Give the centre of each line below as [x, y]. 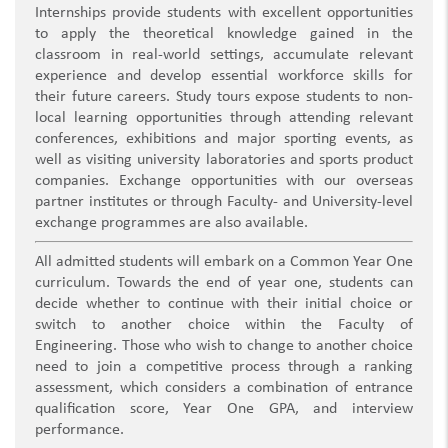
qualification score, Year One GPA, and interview [224, 409]
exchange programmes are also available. [171, 223]
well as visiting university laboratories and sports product [224, 160]
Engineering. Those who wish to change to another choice [224, 346]
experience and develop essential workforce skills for [224, 76]
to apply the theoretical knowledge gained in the [224, 34]
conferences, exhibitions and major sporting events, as [224, 139]
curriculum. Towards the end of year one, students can [224, 283]
